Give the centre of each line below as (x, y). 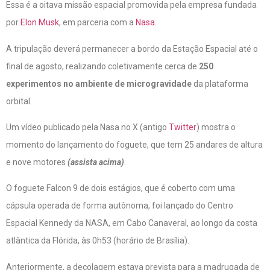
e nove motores (37, 162)
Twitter (183, 127)
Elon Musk (40, 23)
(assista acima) (96, 162)
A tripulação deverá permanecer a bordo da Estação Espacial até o (132, 49)
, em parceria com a (97, 23)
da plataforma (220, 83)
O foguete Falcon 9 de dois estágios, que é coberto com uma (121, 188)
